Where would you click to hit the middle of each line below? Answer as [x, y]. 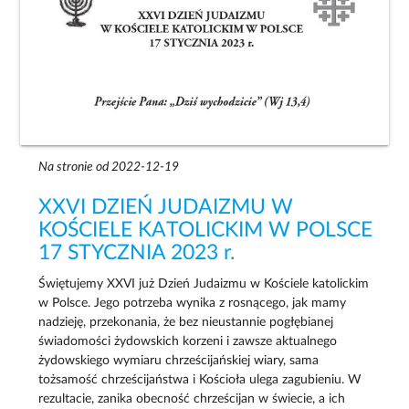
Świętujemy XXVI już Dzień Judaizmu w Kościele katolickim [204, 284]
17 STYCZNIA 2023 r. [137, 253]
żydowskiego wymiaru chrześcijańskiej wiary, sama [179, 361]
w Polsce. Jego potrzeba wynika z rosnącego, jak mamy [193, 304]
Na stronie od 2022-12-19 [109, 168]
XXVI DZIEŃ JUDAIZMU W [166, 208]
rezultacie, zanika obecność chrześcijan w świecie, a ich [192, 399]
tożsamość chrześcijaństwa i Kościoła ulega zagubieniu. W [200, 380]
